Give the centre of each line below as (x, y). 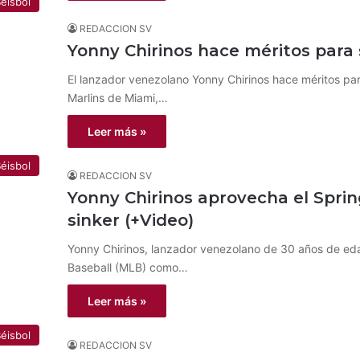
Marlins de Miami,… (118, 98)
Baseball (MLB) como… (128, 267)
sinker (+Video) (131, 220)
